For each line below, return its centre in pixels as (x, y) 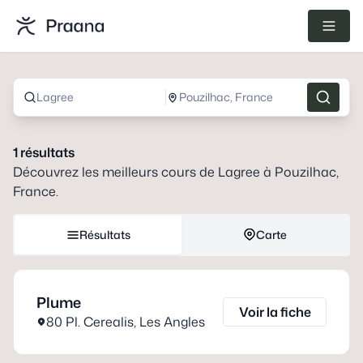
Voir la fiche (275, 312)
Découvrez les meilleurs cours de (115, 172)
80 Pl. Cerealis (90, 322)
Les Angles (172, 322)
